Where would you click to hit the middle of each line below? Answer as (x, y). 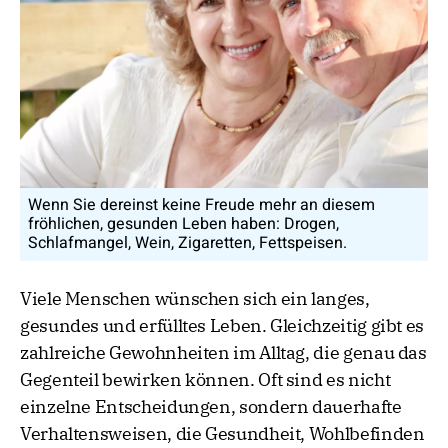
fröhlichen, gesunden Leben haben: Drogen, (183, 224)
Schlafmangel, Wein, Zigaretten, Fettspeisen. (187, 243)
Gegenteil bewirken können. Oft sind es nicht (205, 380)
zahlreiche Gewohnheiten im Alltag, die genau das (223, 353)
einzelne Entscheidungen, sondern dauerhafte (211, 407)
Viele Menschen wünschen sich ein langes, (195, 299)
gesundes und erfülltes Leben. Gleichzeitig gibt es (222, 326)
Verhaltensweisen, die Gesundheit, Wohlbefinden (222, 434)
